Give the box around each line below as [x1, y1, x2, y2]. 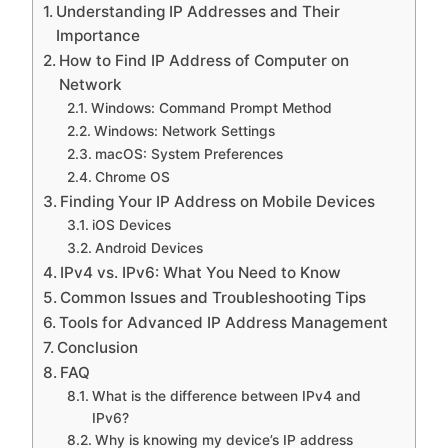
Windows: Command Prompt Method [90, 99, 332, 116]
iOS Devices [91, 216, 171, 233]
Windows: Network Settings [93, 122, 275, 139]
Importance [56, 25, 141, 45]
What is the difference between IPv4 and [91, 387, 361, 404]
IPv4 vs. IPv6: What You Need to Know [60, 262, 342, 282]
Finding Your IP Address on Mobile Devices [60, 191, 376, 211]
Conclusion [57, 337, 139, 357]
